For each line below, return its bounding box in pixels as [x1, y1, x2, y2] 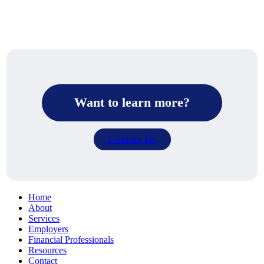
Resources [28, 245, 67, 255]
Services [28, 213, 60, 223]
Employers [28, 223, 68, 234]
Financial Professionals [28, 234, 114, 245]
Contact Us [108, 133, 156, 145]
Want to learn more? [74, 95, 190, 110]
